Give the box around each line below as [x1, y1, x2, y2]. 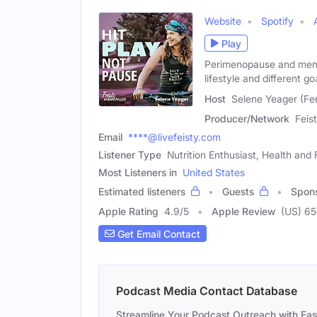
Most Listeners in [98, 166, 177, 178]
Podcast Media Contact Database [116, 284, 297, 298]
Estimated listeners [98, 185, 185, 197]
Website [204, 15, 241, 28]
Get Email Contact [115, 227, 200, 240]
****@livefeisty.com [128, 131, 221, 143]
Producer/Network [204, 113, 289, 125]
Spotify [261, 15, 294, 28]
